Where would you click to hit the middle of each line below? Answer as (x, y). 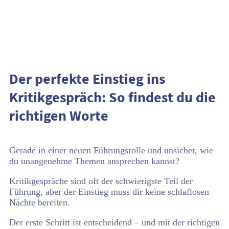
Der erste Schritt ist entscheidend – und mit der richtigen (114, 222)
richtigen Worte (59, 116)
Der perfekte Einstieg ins (87, 79)
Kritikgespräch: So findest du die (112, 97)
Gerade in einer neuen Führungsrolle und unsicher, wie (111, 150)
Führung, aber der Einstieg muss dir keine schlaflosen (109, 192)
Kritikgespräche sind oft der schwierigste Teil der (101, 181)
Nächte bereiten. (40, 202)
